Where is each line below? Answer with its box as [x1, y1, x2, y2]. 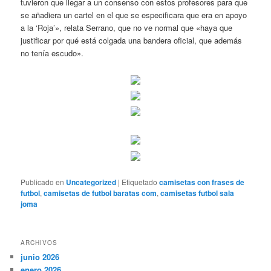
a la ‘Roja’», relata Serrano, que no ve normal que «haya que [21, 21, 233, 33]
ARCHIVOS [21, 238, 58, 247]
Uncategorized [66, 176, 117, 188]
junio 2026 [21, 251, 60, 263]
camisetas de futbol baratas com [44, 187, 157, 198]
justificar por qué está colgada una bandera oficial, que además [21, 34, 243, 46]
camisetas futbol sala [160, 187, 235, 198]
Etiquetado [122, 176, 158, 187]
